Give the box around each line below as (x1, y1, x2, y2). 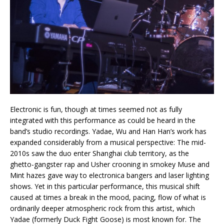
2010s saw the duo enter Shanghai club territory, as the (10, 148, 189, 158)
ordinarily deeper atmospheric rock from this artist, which (10, 203, 195, 213)
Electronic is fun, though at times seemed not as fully (10, 104, 182, 114)
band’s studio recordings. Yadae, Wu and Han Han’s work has (10, 126, 206, 136)
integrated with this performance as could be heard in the (10, 115, 195, 125)
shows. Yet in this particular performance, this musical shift (10, 181, 200, 191)
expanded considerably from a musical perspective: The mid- (10, 137, 206, 147)
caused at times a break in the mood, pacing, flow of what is (10, 192, 206, 202)
